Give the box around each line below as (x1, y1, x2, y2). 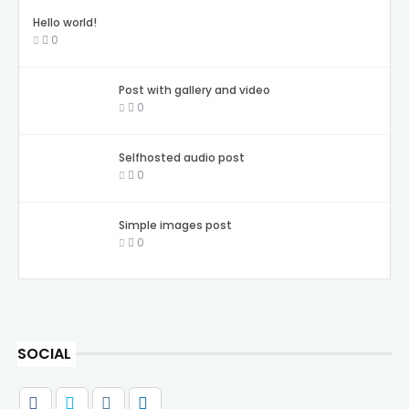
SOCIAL (16, 342, 71, 364)
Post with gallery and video (118, 81, 270, 98)
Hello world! (32, 14, 97, 30)
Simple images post (118, 216, 232, 233)
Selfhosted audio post (118, 149, 245, 165)
